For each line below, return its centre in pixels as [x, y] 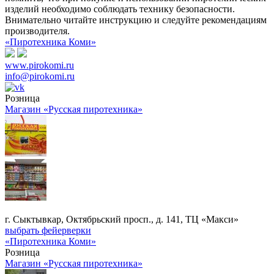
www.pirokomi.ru [39, 65]
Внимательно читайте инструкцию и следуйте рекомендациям [136, 20]
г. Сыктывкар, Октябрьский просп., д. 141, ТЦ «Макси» [122, 219]
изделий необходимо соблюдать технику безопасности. [120, 9]
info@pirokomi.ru [40, 76]
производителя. [37, 31]
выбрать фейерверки [48, 230]
